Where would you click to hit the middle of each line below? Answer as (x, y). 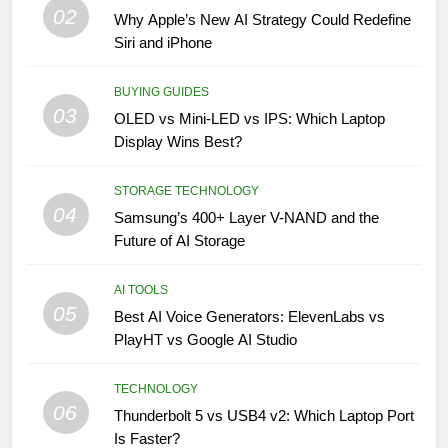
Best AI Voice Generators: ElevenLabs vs (249, 316)
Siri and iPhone (162, 42)
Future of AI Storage (179, 240)
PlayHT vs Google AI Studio (205, 339)
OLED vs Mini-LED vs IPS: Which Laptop (249, 118)
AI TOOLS (140, 289)
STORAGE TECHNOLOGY (186, 190)
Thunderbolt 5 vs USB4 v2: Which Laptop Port (263, 415)
